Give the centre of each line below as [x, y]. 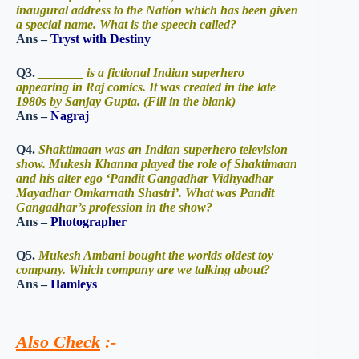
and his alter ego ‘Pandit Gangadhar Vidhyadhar [145, 178]
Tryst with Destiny [101, 38]
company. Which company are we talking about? [143, 269]
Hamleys [74, 284]
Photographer [89, 221]
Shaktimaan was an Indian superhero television [163, 149]
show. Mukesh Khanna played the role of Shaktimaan [157, 163]
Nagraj [70, 115]
